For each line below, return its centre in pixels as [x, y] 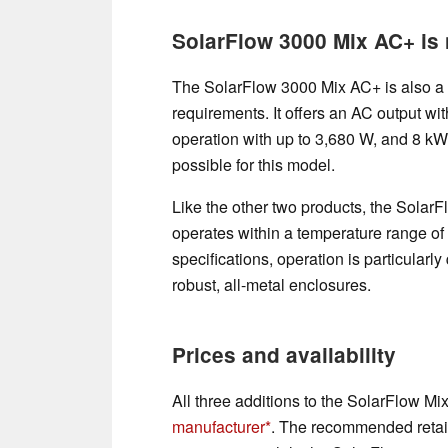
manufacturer [218, 426]
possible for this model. [253, 164]
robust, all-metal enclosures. [271, 284]
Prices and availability [284, 354]
